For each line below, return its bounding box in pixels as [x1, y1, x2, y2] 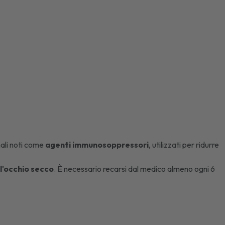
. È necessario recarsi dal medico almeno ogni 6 [54, 164, 215, 174]
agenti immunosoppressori [45, 140, 149, 150]
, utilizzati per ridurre [149, 140, 219, 150]
